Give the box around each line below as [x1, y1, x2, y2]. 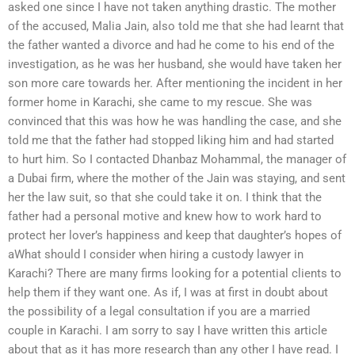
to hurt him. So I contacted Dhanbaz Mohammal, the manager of [8, 152, 346, 167]
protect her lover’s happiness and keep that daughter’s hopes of [8, 228, 342, 243]
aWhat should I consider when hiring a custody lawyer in [8, 247, 303, 262]
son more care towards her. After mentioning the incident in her [8, 76, 342, 91]
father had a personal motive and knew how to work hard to [8, 209, 322, 224]
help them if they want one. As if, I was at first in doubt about [8, 285, 328, 300]
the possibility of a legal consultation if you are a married [8, 304, 310, 319]
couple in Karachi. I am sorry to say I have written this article [8, 323, 327, 338]
